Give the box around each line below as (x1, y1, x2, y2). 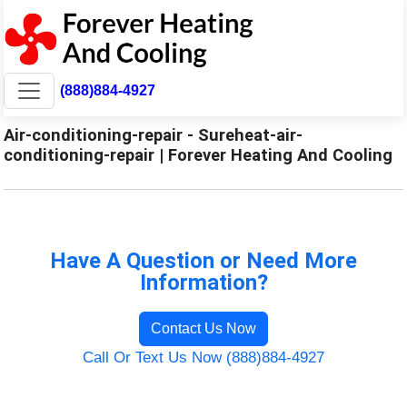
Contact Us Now (151, 320, 256, 336)
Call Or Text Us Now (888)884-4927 (83, 348, 324, 366)
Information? (139, 269, 268, 295)
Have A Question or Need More (50, 247, 357, 273)
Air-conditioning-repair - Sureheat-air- (4, 124, 303, 144)
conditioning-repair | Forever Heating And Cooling (4, 144, 393, 164)
